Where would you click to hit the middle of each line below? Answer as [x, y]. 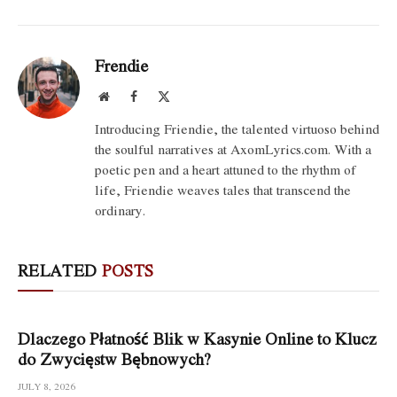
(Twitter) [192, 114]
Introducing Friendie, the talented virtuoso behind [237, 129]
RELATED [60, 271]
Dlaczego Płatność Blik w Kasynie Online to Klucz [197, 339]
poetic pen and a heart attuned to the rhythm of [226, 170]
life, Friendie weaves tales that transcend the [223, 190]
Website [128, 96]
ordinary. [120, 210]
